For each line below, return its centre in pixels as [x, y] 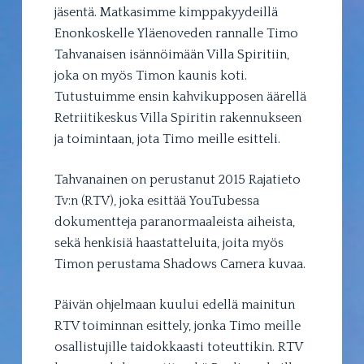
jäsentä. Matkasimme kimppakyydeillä [166, 12]
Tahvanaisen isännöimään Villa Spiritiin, [171, 54]
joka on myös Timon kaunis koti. [150, 75]
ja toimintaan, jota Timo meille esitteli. [167, 139]
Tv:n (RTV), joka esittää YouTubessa [156, 200]
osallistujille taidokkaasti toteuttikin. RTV [178, 347]
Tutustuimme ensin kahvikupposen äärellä [180, 96]
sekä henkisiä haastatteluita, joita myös [169, 243]
